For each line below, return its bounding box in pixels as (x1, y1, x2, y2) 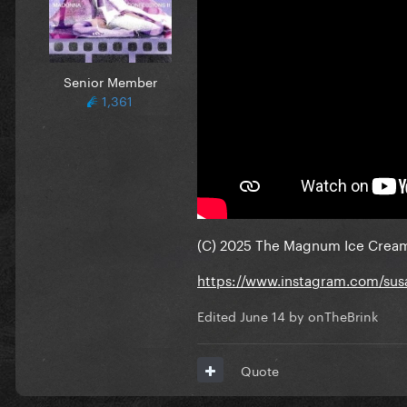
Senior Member (63, 70, 157, 91)
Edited (197, 305, 240, 325)
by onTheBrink (285, 305, 378, 325)
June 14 (240, 305, 285, 325)
